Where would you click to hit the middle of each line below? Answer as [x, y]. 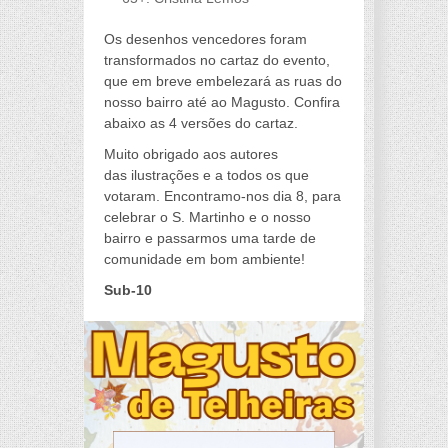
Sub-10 [128, 290]
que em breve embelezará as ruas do [223, 81]
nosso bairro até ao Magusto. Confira [222, 102]
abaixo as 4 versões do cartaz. [201, 123]
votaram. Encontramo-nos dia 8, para [222, 196]
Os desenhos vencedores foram [205, 39]
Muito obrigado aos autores [191, 154]
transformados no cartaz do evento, [217, 60]
